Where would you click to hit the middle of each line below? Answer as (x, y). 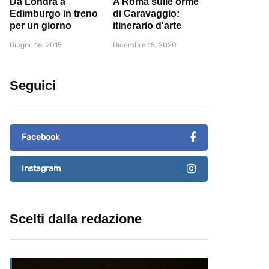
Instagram (41, 169)
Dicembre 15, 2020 (145, 45)
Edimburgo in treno (54, 14)
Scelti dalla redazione (76, 219)
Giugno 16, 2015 (36, 45)
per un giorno (41, 26)
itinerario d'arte (147, 26)
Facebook (41, 138)
